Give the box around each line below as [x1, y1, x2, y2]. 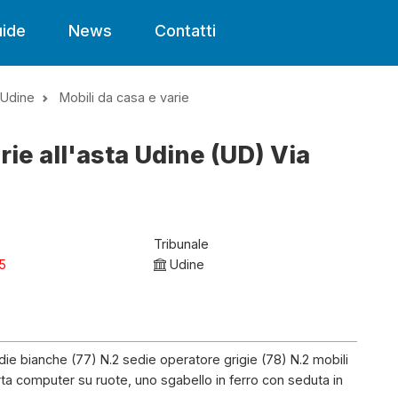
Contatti [155, 21, 216, 40]
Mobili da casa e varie [60, 90, 189, 105]
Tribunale [153, 236, 209, 251]
